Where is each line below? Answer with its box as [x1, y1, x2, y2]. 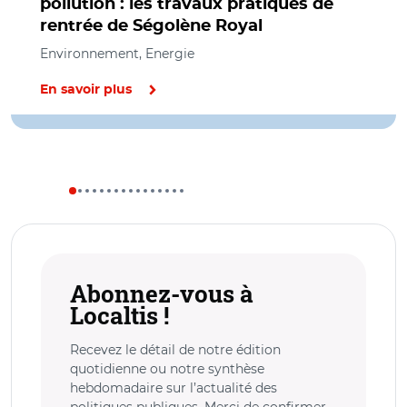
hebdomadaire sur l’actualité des [70, 380, 277, 396]
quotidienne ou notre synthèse [70, 361, 264, 377]
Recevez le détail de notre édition [70, 342, 281, 358]
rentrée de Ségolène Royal [40, 18, 263, 35]
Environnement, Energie [40, 45, 194, 62]
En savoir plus [40, 84, 132, 96]
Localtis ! [70, 300, 169, 331]
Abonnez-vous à [70, 278, 253, 309]
